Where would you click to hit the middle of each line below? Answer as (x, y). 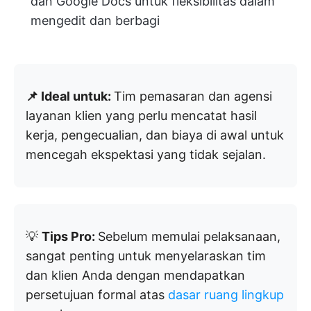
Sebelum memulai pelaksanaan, (189, 236)
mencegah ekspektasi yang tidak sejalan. (146, 154)
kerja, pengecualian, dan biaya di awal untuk (155, 135)
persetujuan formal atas (97, 294)
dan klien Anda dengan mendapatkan (135, 275)
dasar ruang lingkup (226, 294)
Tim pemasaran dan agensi (193, 96)
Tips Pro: (70, 236)
